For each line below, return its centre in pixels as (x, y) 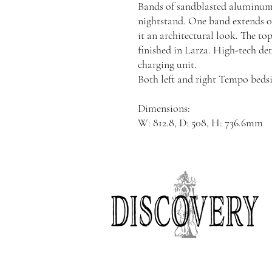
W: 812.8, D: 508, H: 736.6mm (200, 123)
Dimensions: (164, 108)
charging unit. (167, 64)
